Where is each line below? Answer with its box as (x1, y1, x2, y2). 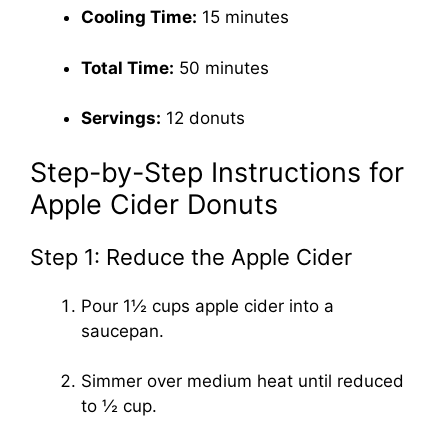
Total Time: (81, 57, 174, 78)
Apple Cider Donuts (30, 187, 278, 221)
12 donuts (161, 108, 245, 129)
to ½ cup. (81, 396, 157, 417)
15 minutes (197, 7, 289, 28)
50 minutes (174, 57, 269, 78)
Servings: (81, 108, 161, 129)
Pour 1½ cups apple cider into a (81, 295, 334, 316)
